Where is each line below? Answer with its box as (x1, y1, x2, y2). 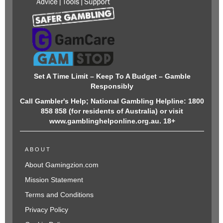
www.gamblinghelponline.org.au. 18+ (49, 116, 175, 125)
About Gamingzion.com (25, 160, 99, 169)
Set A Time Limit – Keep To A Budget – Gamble (33, 72, 191, 80)
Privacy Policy (25, 205, 68, 214)
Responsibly (91, 82, 133, 90)
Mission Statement (25, 175, 83, 184)
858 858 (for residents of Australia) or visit (41, 107, 183, 115)
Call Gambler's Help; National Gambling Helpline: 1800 (20, 97, 204, 105)
